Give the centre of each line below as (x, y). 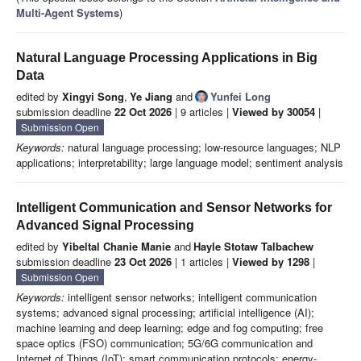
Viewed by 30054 (274, 112)
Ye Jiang (151, 97)
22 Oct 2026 (143, 112)
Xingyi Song (93, 97)
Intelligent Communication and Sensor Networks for (174, 208)
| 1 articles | (202, 262)
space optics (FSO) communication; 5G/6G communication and (164, 343)
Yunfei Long (241, 97)
